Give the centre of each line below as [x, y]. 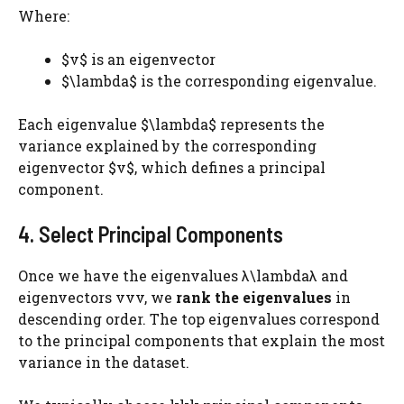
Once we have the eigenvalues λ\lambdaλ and [183, 275]
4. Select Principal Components [151, 234]
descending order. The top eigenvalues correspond [199, 319]
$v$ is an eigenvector [138, 59]
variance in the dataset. [104, 362]
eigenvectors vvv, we [97, 297]
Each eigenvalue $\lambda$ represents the [171, 124]
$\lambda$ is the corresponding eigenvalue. [219, 81]
